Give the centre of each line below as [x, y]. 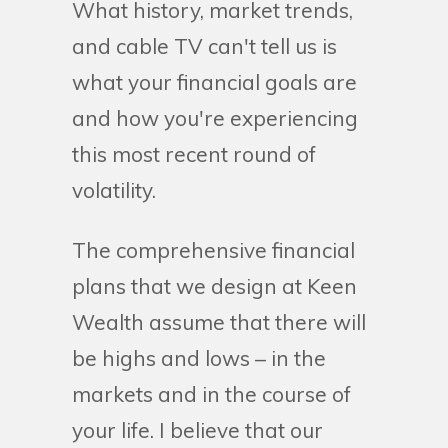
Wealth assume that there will [219, 321]
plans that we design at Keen [214, 285]
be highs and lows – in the [199, 357]
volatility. [114, 189]
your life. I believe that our [197, 429]
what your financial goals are [214, 81]
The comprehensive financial [213, 249]
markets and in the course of [211, 393]
